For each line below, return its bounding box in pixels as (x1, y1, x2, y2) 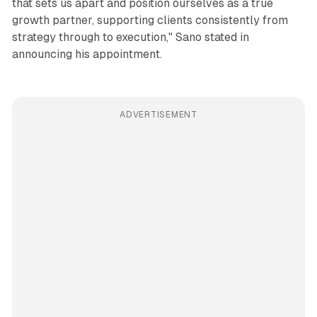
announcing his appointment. (11, 47, 162, 61)
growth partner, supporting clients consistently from (11, 13, 288, 27)
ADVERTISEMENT (120, 109, 197, 120)
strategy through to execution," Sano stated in (11, 30, 249, 44)
